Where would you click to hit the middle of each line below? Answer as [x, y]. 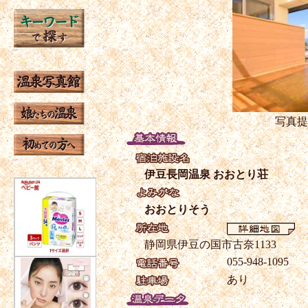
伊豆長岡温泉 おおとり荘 [206, 175]
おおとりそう [177, 210]
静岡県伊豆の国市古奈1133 [210, 245]
